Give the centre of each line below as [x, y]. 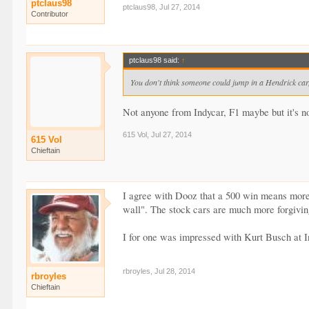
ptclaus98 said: [156, 60]
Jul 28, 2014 [175, 271]
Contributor [50, 13]
